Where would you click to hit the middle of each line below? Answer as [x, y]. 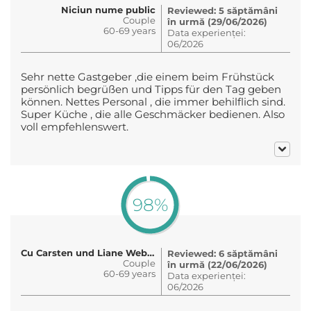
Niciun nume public [108, 9]
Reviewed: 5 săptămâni [222, 10]
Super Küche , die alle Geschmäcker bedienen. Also [153, 114]
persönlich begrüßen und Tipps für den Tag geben [151, 89]
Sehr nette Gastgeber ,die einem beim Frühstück [148, 77]
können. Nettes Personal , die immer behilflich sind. [153, 102]
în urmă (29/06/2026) [217, 21]
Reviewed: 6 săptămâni [222, 253]
